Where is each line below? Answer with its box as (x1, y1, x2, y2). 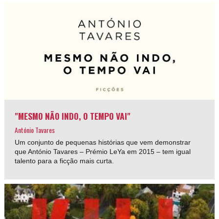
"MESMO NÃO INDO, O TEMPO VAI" (15, 109, 131, 122)
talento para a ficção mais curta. (15, 156, 114, 165)
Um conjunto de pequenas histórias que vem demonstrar (15, 138, 191, 146)
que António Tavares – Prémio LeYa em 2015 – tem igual (15, 147, 191, 155)
